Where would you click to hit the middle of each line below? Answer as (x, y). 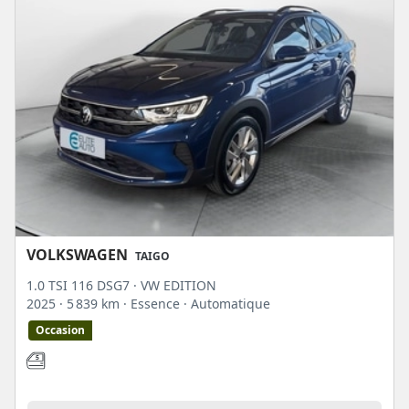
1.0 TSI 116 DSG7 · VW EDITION (121, 286)
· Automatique (227, 304)
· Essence (153, 304)
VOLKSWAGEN (77, 255)
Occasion (60, 330)
